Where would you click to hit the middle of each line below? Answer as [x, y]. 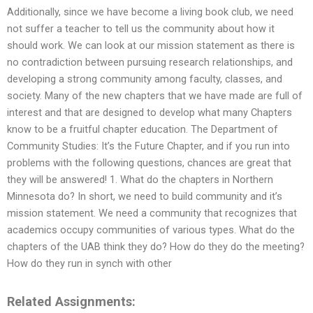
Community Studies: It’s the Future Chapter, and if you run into [148, 146]
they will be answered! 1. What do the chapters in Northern [140, 180]
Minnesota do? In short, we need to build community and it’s [145, 197]
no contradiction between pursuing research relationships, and [150, 63]
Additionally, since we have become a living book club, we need [150, 12]
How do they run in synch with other [89, 264]
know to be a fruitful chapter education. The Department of [143, 130]
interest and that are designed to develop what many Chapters [150, 113]
